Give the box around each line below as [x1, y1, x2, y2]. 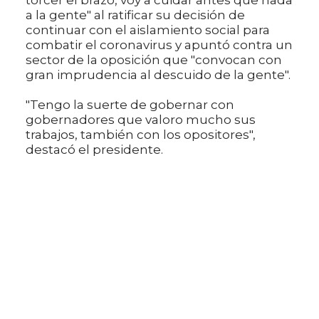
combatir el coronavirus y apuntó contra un [26, 37, 293, 52]
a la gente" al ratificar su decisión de [26, 7, 245, 22]
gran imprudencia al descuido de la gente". [26, 67, 291, 82]
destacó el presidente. [26, 142, 163, 157]
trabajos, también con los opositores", [26, 127, 256, 142]
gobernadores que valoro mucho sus [26, 112, 256, 127]
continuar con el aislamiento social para [26, 22, 270, 37]
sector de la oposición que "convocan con [26, 52, 282, 67]
